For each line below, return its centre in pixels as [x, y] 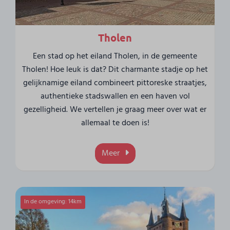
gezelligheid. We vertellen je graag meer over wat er [115, 110]
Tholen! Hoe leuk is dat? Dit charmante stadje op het [115, 70]
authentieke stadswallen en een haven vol [115, 96]
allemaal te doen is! [115, 123]
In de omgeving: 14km [53, 202]
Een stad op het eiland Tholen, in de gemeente [115, 56]
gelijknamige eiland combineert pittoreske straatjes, [115, 83]
